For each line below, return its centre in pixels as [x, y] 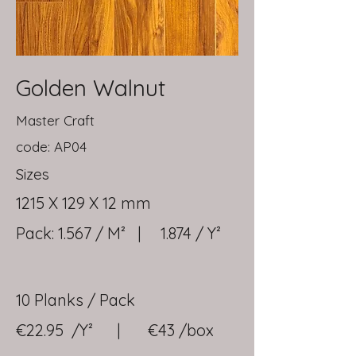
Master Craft [55, 120]
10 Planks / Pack [75, 300]
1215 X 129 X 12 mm [83, 203]
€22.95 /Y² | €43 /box [115, 330]
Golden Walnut [91, 88]
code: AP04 [51, 147]
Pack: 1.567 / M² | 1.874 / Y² [124, 233]
